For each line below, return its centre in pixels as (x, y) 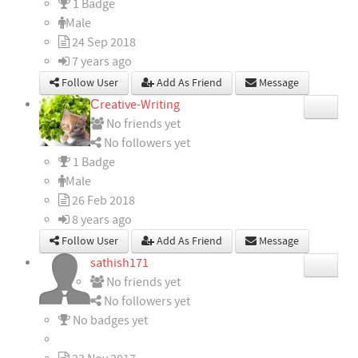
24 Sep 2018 (103, 43)
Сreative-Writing (135, 105)
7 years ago (101, 62)
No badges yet (109, 321)
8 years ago (101, 220)
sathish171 (119, 263)
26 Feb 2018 (102, 201)
